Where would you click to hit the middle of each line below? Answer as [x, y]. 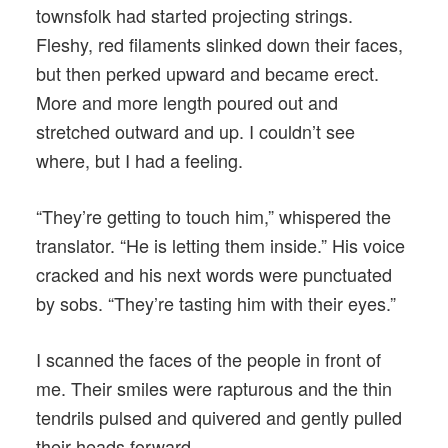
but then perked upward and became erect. [207, 72]
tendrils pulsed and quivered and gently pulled [219, 416]
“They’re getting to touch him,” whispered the [213, 215]
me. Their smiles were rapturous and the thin [214, 387]
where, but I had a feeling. [139, 159]
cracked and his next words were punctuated [214, 273]
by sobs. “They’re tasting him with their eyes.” [216, 302]
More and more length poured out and [187, 101]
